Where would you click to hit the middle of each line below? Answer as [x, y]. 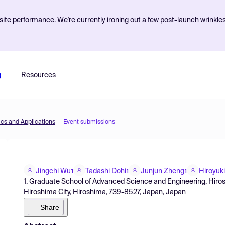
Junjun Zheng [162, 171]
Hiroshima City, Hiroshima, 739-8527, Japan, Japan [105, 192]
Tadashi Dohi [106, 171]
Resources [38, 75]
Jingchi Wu [53, 171]
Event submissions [89, 122]
